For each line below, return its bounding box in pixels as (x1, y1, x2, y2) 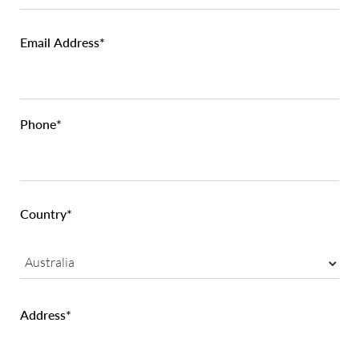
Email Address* (20, 34, 105, 50)
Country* (20, 205, 72, 221)
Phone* (20, 115, 62, 131)
